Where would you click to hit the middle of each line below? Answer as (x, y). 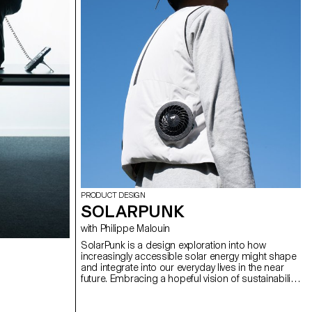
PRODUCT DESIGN (113, 196)
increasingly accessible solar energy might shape (189, 257)
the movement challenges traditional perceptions (187, 290)
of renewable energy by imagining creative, (173, 301)
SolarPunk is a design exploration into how (173, 245)
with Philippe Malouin (135, 229)
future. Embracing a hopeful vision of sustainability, (190, 279)
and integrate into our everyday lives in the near (182, 268)
